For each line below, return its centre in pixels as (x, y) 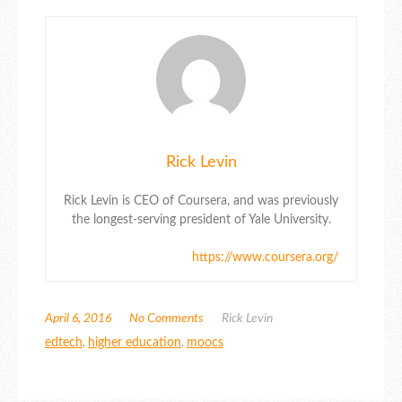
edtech (64, 343)
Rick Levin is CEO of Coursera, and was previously (201, 201)
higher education (135, 343)
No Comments (166, 319)
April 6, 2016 (78, 319)
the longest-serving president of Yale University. (201, 220)
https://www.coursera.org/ (265, 258)
